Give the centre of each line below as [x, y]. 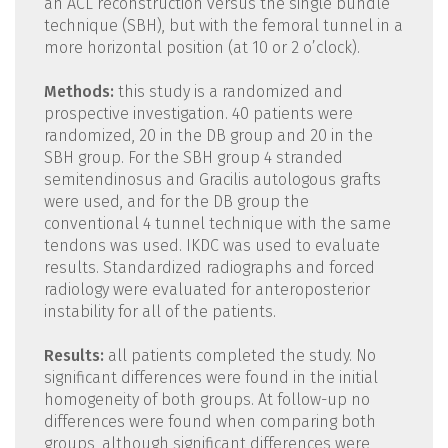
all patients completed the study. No [239, 356]
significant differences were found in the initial [210, 378]
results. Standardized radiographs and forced [209, 268]
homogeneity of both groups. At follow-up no [206, 400]
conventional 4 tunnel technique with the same [217, 224]
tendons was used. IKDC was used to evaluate [211, 246]
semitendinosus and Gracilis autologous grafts [212, 180]
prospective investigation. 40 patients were [198, 114]
